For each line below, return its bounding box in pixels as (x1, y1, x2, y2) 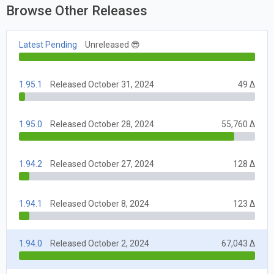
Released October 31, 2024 (50, 79, 154, 89)
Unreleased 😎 (85, 39, 140, 50)
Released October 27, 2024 (50, 158, 154, 169)
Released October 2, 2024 (50, 238, 149, 248)
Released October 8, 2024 (50, 198, 149, 209)
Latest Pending (19, 39, 77, 50)
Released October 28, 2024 (50, 119, 154, 129)
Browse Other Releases (6, 3, 147, 19)
